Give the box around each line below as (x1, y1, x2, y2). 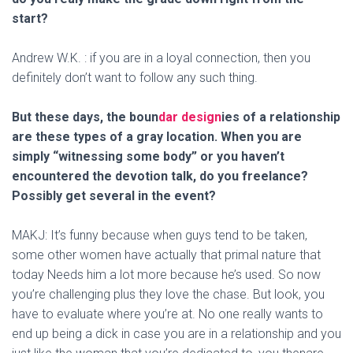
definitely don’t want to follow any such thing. (12, 70, 258, 85)
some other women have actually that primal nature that (12, 247, 321, 262)
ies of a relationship (221, 110, 340, 124)
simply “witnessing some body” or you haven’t (12, 149, 284, 164)
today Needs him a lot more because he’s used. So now (12, 267, 321, 282)
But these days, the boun (12, 110, 158, 124)
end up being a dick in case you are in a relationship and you (12, 326, 341, 341)
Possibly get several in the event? (12, 188, 216, 203)
